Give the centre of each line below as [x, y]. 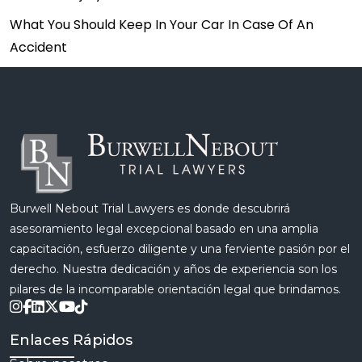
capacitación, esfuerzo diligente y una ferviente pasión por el [180, 248]
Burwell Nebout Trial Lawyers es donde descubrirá [150, 208]
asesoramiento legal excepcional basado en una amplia [164, 228]
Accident [38, 47]
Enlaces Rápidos [71, 340]
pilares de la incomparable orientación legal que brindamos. [175, 289]
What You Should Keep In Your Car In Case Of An [162, 24]
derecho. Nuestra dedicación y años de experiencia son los [173, 269]
